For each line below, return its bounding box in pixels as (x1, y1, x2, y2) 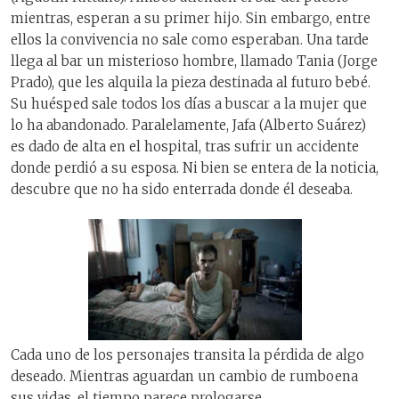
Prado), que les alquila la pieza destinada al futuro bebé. (11, 73, 370, 91)
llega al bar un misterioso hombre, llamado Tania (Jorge (11, 52, 378, 69)
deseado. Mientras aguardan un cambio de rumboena (11, 367, 358, 385)
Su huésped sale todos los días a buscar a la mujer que (11, 94, 367, 112)
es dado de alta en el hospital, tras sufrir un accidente (11, 137, 359, 155)
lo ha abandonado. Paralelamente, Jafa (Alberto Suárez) (11, 116, 366, 134)
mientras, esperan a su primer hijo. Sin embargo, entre (11, 9, 370, 27)
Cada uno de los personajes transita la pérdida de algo (11, 346, 364, 363)
